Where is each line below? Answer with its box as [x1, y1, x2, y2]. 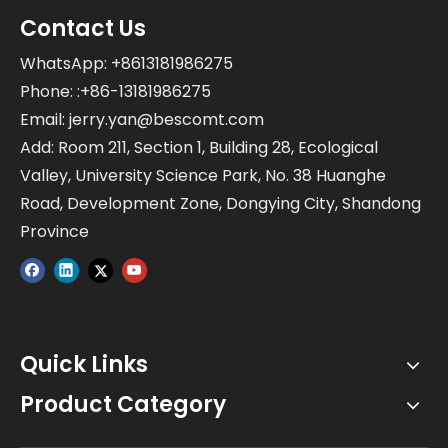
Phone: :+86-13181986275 [20, 80, 211, 103]
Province [20, 220, 89, 243]
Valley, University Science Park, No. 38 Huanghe [20, 164, 386, 187]
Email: [20, 108, 69, 131]
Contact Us [20, 13, 146, 44]
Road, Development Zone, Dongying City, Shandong [20, 192, 421, 215]
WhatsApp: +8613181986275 [20, 52, 233, 75]
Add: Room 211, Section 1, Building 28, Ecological [20, 136, 378, 159]
